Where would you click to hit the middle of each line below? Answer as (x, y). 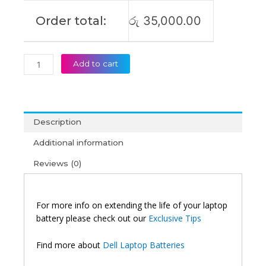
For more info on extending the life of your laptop (132, 205)
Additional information (79, 142)
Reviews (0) (58, 163)
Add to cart (96, 64)
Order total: (71, 21)
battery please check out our (92, 218)
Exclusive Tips (175, 218)
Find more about (69, 245)
